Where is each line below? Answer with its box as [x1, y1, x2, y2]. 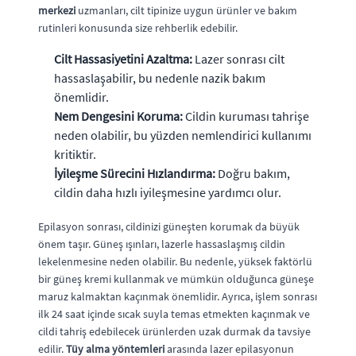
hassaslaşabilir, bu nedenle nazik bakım [54, 69, 265, 86]
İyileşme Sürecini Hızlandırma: [54, 164, 215, 181]
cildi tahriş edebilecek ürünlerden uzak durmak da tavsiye [38, 323, 311, 339]
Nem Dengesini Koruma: [54, 107, 183, 124]
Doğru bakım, [215, 164, 290, 181]
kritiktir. [54, 145, 96, 162]
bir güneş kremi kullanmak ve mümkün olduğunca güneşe [38, 271, 314, 286]
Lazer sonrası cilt [192, 50, 284, 67]
